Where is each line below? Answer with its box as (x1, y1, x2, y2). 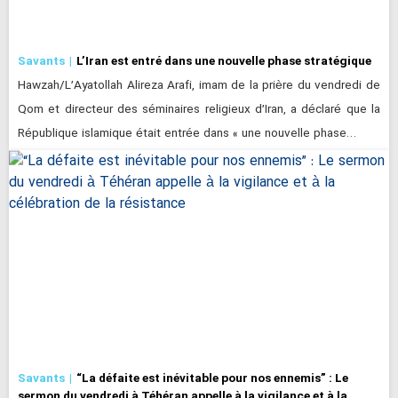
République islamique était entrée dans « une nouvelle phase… (18, 124, 356, 144)
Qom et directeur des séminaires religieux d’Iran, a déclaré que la (18, 100, 380, 120)
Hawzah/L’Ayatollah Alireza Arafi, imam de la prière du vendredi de (18, 76, 380, 96)
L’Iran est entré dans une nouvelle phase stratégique (76, 53, 371, 68)
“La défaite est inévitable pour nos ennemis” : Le (76, 370, 348, 385)
